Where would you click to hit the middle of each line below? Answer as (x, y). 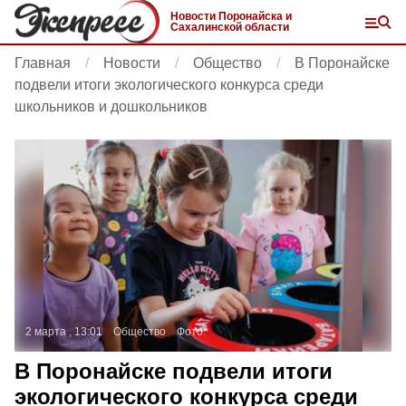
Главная (43, 63)
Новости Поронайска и (231, 16)
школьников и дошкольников (111, 106)
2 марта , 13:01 (64, 332)
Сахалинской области (230, 27)
